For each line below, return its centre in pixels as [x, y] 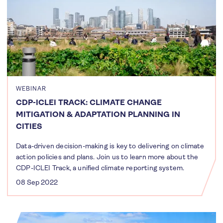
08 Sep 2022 [37, 182]
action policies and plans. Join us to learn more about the [107, 157]
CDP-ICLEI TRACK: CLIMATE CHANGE [89, 102]
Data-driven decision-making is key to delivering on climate [110, 146]
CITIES [29, 126]
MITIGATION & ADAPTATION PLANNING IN [98, 114]
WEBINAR [31, 88]
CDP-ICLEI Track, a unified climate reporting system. [100, 167]
